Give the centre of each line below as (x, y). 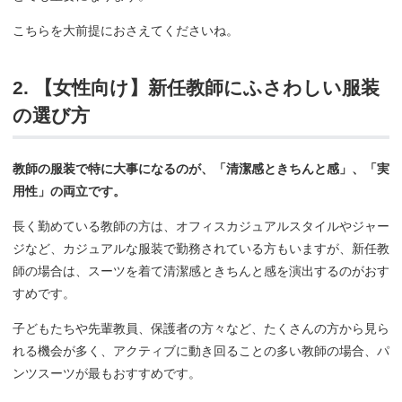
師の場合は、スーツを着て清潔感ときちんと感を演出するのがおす (201, 271)
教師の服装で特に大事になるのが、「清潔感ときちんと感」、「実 (201, 168)
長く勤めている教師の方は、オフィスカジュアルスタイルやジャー (201, 226)
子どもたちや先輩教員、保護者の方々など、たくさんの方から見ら (201, 328)
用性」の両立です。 (69, 191)
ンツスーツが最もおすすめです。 (107, 373)
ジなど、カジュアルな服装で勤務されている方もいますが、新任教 (201, 248)
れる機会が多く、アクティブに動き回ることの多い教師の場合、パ (201, 350)
